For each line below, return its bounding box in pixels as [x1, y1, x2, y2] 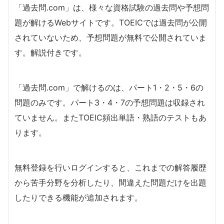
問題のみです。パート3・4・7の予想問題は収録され [14, 97, 205, 108]
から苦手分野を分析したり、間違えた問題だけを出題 [14, 177, 206, 188]
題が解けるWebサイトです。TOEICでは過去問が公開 [14, 17, 207, 28]
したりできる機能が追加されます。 [14, 192, 142, 203]
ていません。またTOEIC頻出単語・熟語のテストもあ [14, 112, 206, 123]
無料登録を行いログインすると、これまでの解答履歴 [14, 162, 206, 173]
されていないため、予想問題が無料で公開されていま [14, 32, 206, 43]
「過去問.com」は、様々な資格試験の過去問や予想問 [14, 2, 209, 13]
